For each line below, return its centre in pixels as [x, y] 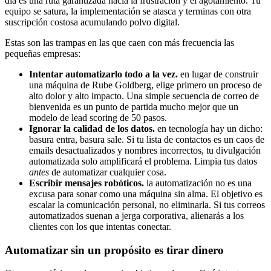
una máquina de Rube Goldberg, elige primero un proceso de [145, 85]
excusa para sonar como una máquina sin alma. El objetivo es [146, 194]
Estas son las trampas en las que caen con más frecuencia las [119, 42]
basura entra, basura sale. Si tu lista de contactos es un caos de [147, 139]
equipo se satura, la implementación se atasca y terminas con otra [128, 11]
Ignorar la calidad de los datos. [92, 128]
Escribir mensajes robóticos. [87, 183]
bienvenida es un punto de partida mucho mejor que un [134, 106]
